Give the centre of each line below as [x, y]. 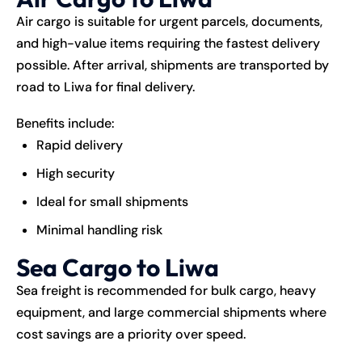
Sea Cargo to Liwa [118, 267]
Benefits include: [65, 123]
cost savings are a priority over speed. [131, 334]
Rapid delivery [80, 145]
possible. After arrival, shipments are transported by [173, 65]
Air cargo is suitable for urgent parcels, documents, [169, 21]
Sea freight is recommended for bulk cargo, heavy [166, 290]
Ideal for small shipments [112, 201]
